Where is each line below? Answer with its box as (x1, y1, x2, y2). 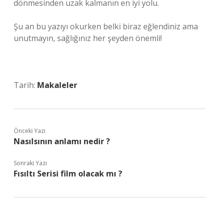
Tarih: (14, 80, 37, 90)
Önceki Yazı (14, 127, 45, 135)
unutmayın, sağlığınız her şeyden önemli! (14, 33, 162, 44)
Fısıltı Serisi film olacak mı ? (14, 168, 122, 179)
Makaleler (37, 80, 77, 90)
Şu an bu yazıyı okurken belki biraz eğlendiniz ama (14, 21, 198, 32)
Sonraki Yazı (14, 159, 47, 167)
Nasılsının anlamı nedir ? (14, 136, 110, 147)
